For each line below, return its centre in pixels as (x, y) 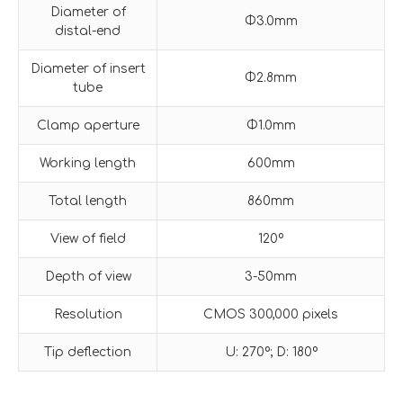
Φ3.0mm (271, 21)
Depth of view (88, 276)
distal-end (88, 31)
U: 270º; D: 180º (271, 352)
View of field (88, 238)
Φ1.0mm (271, 125)
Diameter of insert (88, 68)
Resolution (88, 314)
